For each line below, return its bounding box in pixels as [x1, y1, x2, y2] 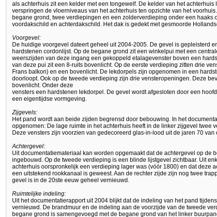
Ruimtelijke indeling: [12, 190, 66, 198]
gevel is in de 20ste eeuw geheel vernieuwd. [12, 177, 129, 184]
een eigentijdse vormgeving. [12, 95, 87, 103]
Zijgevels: [12, 109, 37, 116]
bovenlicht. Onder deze [12, 82, 73, 89]
